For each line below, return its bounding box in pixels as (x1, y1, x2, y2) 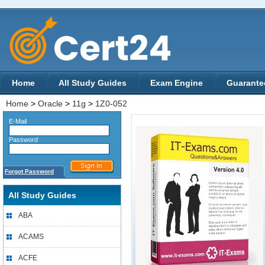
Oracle (38, 99, 63, 108)
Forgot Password (5, 168, 54, 174)
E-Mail (4, 118, 27, 125)
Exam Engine (150, 78, 203, 88)
